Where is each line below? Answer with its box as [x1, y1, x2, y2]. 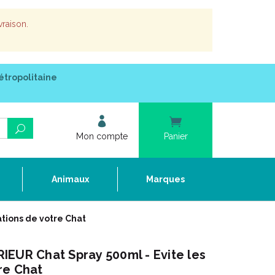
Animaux [51, 174, 89, 184]
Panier [163, 131, 188, 141]
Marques [145, 174, 185, 184]
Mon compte [76, 131, 128, 141]
